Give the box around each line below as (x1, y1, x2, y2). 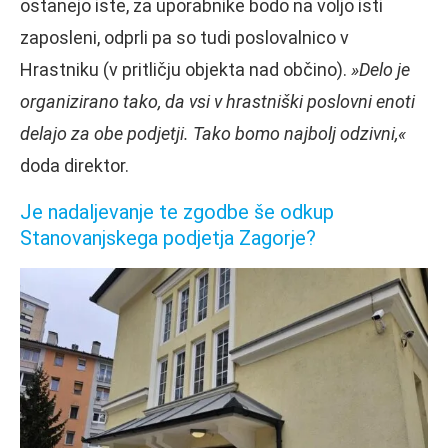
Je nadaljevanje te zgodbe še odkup (20, 199, 334, 224)
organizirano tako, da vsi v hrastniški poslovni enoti (20, 90, 415, 112)
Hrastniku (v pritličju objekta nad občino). (20, 58, 351, 80)
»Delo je (351, 58, 410, 80)
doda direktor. (20, 154, 129, 176)
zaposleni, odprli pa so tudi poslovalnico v (20, 26, 349, 48)
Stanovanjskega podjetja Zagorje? (20, 225, 316, 250)
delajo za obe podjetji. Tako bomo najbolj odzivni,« (20, 122, 406, 144)
